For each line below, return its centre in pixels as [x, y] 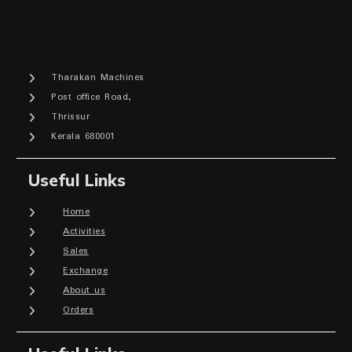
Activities [84, 231]
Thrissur [71, 116]
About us [84, 290]
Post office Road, [91, 97]
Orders [79, 310]
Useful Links [77, 180]
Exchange [86, 270]
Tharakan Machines [98, 77]
